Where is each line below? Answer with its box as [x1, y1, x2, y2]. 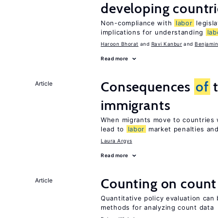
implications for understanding [101, 28, 206, 36]
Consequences [101, 78, 194, 95]
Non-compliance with [101, 19, 174, 27]
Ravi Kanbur [151, 41, 182, 47]
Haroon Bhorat [101, 41, 139, 47]
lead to [101, 125, 127, 133]
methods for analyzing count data [101, 203, 214, 211]
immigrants [101, 97, 171, 113]
